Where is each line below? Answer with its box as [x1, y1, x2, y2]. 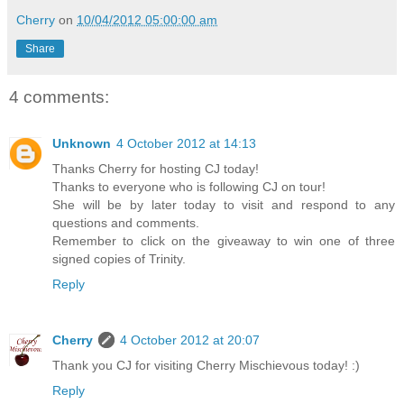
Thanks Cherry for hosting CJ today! [52, 161, 259, 177]
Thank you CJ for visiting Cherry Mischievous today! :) [52, 358, 360, 373]
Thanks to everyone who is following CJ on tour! [52, 179, 326, 195]
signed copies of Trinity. [52, 252, 186, 267]
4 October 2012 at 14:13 [116, 136, 256, 151]
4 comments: [9, 87, 109, 107]
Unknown [52, 136, 111, 151]
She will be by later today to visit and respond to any [52, 197, 395, 213]
